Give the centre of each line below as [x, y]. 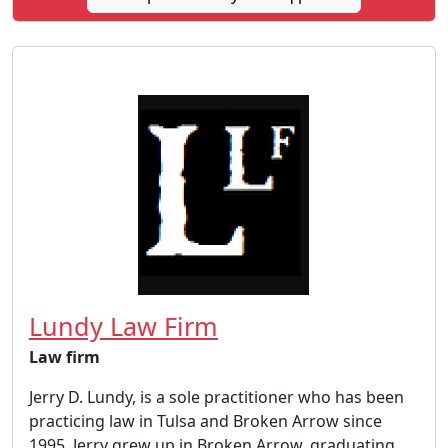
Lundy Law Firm [123, 326]
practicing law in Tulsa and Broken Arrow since [205, 421]
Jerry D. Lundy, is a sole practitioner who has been [216, 397]
